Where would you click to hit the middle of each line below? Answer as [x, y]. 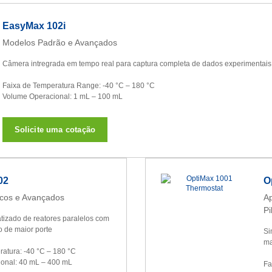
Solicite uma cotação [55, 130]
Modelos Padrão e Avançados [59, 43]
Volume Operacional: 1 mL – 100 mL [62, 97]
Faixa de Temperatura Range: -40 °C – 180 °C [78, 86]
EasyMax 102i [34, 26]
